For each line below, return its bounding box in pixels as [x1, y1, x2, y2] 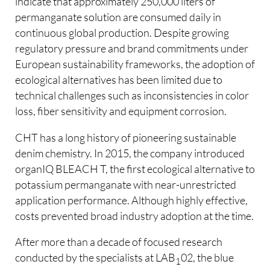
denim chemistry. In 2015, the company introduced [15, 146, 245, 160]
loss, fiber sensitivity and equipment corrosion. [15, 104, 227, 118]
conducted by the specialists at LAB [15, 251, 176, 265]
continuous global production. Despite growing [15, 26, 230, 40]
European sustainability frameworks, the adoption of [15, 57, 256, 71]
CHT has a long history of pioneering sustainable [15, 130, 237, 144]
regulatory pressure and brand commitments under [15, 42, 249, 55]
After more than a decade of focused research [15, 235, 223, 249]
